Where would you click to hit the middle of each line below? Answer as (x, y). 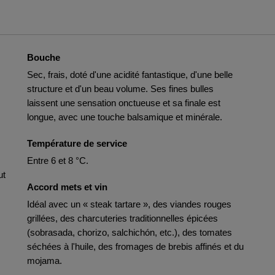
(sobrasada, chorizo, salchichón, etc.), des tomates (130, 232)
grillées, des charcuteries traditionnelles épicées (122, 218)
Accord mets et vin (67, 187)
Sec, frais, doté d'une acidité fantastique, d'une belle (130, 75)
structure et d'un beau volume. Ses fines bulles (120, 89)
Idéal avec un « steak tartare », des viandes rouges (129, 204)
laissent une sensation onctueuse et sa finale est (124, 103)
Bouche (44, 57)
